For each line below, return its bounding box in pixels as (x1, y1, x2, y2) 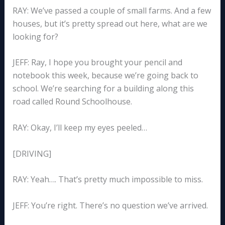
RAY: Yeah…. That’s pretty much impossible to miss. (12, 174, 203, 185)
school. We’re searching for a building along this (12, 83, 194, 94)
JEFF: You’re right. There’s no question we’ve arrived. (12, 199, 208, 211)
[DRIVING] (12, 148, 51, 159)
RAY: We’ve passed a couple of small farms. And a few (12, 5, 211, 16)
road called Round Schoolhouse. (12, 96, 132, 107)
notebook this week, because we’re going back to (12, 70, 198, 81)
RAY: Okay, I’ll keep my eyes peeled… (12, 122, 147, 133)
